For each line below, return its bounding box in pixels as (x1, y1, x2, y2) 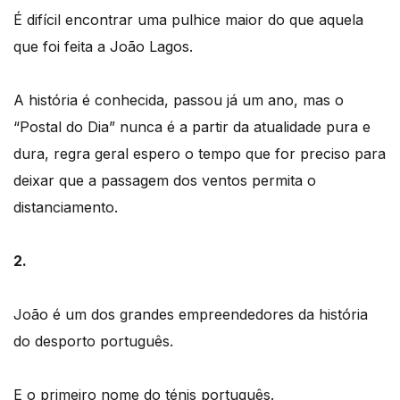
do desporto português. (13, 331, 173, 350)
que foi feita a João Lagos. (13, 37, 193, 55)
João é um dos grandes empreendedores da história (13, 304, 368, 323)
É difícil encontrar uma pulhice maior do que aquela (13, 10, 363, 29)
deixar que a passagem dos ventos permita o (13, 171, 316, 189)
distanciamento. (13, 197, 118, 216)
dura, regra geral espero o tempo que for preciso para (13, 144, 386, 162)
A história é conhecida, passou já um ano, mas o (13, 90, 344, 109)
